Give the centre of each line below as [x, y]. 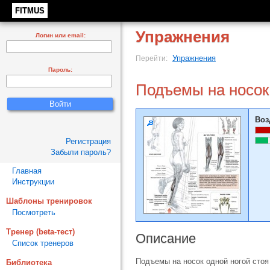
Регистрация [88, 141]
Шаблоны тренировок [49, 201]
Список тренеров [43, 243]
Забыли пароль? [81, 152]
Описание [166, 238]
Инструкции [33, 182]
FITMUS [30, 11]
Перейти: [152, 58]
